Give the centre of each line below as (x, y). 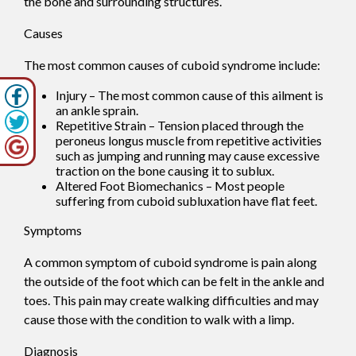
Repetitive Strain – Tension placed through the (180, 125)
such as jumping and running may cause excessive (188, 155)
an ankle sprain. (97, 110)
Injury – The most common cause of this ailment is (190, 95)
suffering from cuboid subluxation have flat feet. (186, 200)
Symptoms (53, 230)
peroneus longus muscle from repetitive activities (189, 140)
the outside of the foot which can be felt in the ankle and (174, 281)
